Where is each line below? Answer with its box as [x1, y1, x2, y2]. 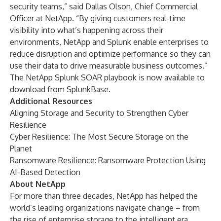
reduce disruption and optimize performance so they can [10, 49, 211, 59]
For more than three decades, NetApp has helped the [10, 191, 198, 201]
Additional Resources [10, 96, 92, 106]
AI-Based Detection [10, 167, 80, 177]
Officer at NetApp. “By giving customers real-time [10, 13, 185, 23]
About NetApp [10, 179, 66, 189]
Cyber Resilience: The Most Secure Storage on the [10, 132, 188, 142]
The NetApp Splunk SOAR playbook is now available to [10, 73, 205, 82]
